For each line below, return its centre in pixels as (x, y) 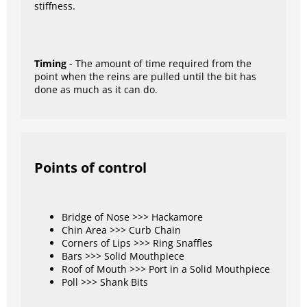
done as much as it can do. (96, 90)
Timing (52, 64)
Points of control (90, 167)
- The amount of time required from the (160, 64)
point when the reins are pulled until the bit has (145, 77)
